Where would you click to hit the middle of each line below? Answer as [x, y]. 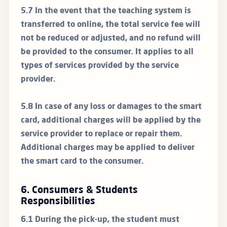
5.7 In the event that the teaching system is [106, 11]
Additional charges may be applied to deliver [108, 148]
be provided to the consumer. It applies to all [107, 52]
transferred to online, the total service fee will [110, 25]
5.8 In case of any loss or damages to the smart [111, 107]
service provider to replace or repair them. [101, 135]
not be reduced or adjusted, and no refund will [111, 39]
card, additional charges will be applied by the [111, 121]
